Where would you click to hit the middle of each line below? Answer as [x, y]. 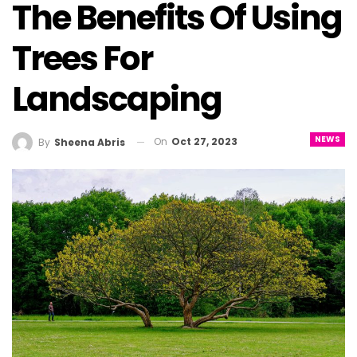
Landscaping [117, 100]
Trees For [82, 59]
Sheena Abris [90, 142]
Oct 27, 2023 [204, 142]
